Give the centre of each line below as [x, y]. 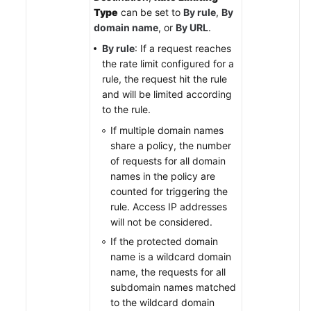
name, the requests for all [168, 271]
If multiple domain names [167, 130]
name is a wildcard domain [171, 256]
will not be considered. [161, 221]
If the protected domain [164, 241]
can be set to [151, 12]
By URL [192, 27]
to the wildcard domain [162, 302]
